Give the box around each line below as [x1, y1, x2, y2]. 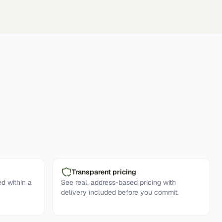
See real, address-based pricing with [61, 178, 176, 187]
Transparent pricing [72, 167, 136, 176]
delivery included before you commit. [61, 188, 179, 197]
